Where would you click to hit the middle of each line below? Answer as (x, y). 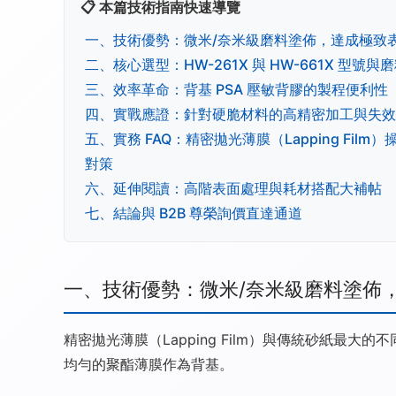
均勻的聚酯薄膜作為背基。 (148, 365)
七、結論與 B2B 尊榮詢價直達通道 (194, 213)
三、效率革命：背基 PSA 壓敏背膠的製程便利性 (236, 89)
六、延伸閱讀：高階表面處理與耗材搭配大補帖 (233, 188)
